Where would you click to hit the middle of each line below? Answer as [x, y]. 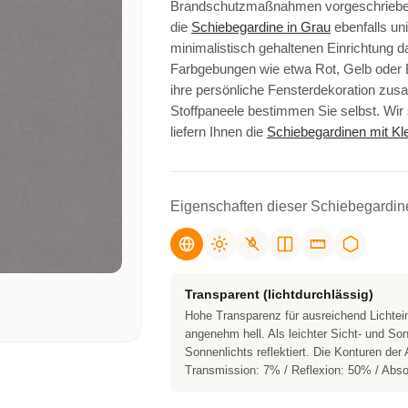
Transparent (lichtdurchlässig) [279, 294]
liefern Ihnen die [218, 132]
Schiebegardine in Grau [260, 27]
